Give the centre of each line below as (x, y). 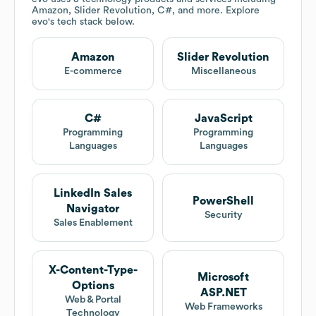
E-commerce (93, 72)
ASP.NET (223, 292)
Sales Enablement (93, 223)
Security (223, 215)
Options (93, 286)
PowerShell (223, 201)
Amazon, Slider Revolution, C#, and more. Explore (146, 11)
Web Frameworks (223, 306)
